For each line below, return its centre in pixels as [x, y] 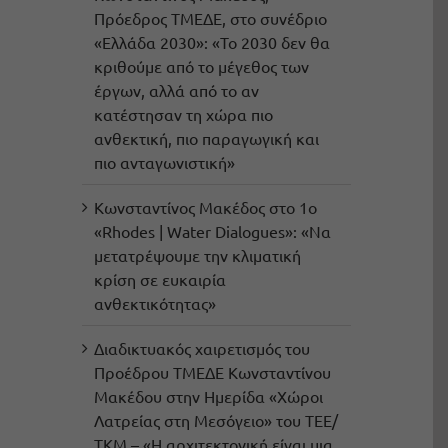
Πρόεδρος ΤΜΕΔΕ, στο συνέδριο [210, 18]
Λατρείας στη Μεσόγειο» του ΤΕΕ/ [215, 420]
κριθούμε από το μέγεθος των [201, 66]
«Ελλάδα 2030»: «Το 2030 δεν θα [211, 42]
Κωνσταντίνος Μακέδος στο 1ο [205, 207]
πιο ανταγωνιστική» [164, 162]
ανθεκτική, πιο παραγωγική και [206, 138]
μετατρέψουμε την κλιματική [197, 255]
